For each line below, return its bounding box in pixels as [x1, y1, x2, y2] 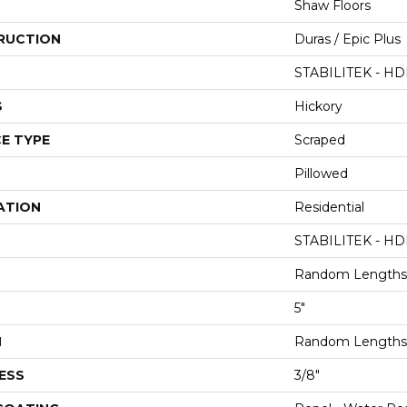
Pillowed [294, 164, 348, 182]
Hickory [294, 97, 342, 114]
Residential [294, 198, 364, 215]
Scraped [294, 131, 345, 148]
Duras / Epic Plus [294, 30, 401, 47]
